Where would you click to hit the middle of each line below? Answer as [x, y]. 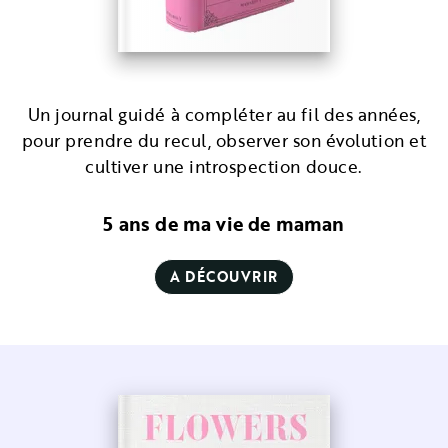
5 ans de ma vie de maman [224, 223]
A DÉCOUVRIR [224, 276]
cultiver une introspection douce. [224, 166]
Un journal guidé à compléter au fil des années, [224, 114]
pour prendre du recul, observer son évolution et [224, 140]
